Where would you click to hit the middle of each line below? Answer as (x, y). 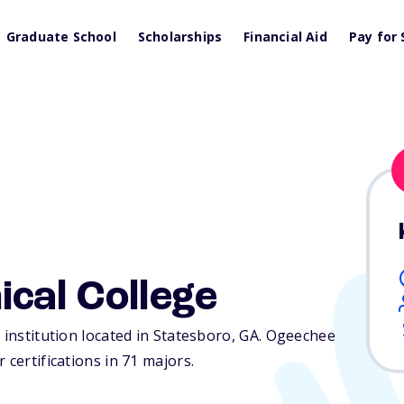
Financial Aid (285, 37)
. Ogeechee (297, 336)
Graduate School (61, 37)
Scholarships (180, 37)
